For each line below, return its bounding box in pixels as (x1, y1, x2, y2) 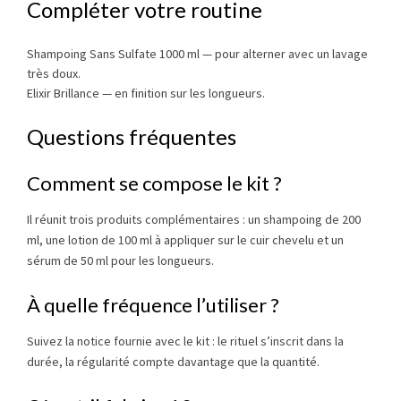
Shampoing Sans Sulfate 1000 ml (27, 46, 200, 63)
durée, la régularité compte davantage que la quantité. (27, 354, 320, 371)
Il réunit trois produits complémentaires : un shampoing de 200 (27, 211, 361, 228)
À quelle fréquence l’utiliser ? (27, 293, 279, 318)
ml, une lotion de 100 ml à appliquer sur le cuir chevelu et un (27, 232, 344, 249)
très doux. (27, 65, 81, 82)
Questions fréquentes (27, 124, 236, 150)
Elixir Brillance (27, 85, 99, 102)
